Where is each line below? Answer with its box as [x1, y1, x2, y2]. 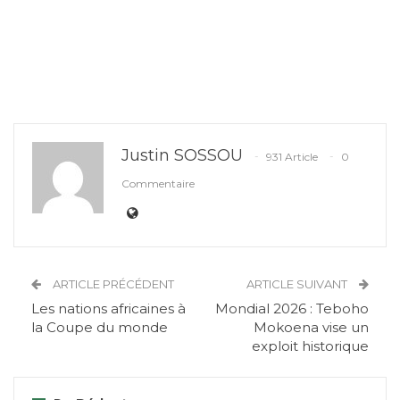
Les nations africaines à [31, 299, 186, 317]
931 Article [266, 149, 318, 163]
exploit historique [252, 337, 369, 354]
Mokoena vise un [254, 318, 369, 336]
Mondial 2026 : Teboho [215, 299, 369, 317]
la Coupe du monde [31, 318, 168, 336]
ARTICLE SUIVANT [246, 276, 350, 291]
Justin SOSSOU [121, 145, 243, 165]
